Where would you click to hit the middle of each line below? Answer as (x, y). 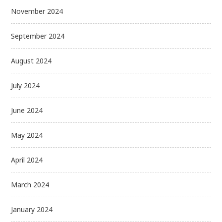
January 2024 (32, 209)
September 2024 (38, 36)
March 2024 (30, 184)
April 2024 (27, 160)
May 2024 (27, 135)
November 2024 (37, 11)
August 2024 (31, 60)
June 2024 (27, 110)
